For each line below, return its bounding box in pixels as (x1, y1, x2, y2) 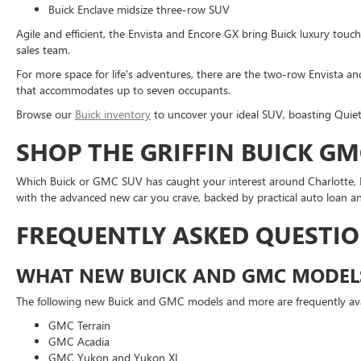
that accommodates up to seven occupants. (16, 82, 230, 98)
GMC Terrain (48, 317, 110, 333)
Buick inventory (75, 106, 151, 122)
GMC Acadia (48, 334, 110, 349)
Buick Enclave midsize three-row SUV (48, 2, 230, 17)
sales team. (16, 42, 70, 57)
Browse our (16, 106, 75, 122)
